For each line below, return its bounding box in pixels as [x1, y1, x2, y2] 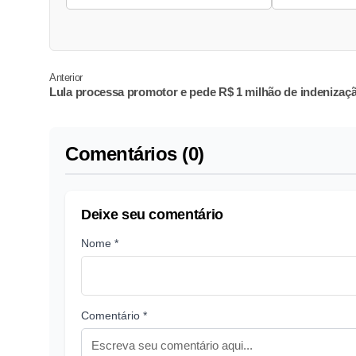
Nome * [81, 237, 118, 250]
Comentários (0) [65, 143, 204, 165]
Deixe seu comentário [81, 207, 223, 223]
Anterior [49, 72, 83, 84]
